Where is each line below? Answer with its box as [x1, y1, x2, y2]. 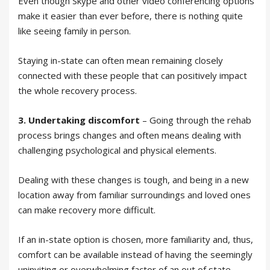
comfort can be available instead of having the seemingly [18, 248, 253, 261]
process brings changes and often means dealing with [18, 129, 241, 142]
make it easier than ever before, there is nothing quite [18, 10, 243, 22]
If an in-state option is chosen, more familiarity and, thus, [18, 233, 253, 246]
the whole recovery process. [18, 84, 137, 97]
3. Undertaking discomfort [18, 114, 140, 127]
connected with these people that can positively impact [18, 69, 247, 82]
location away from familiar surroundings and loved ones [18, 189, 251, 201]
